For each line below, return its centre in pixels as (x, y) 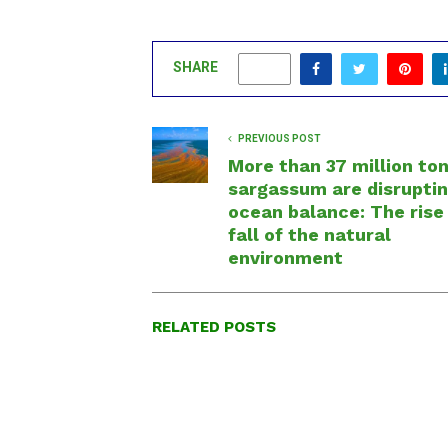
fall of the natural (309, 234)
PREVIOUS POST (279, 138)
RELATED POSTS (214, 326)
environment (285, 257)
